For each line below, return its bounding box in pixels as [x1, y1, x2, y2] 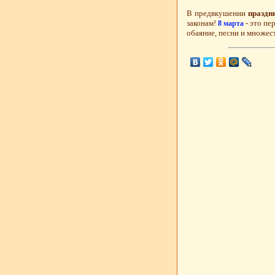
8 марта [218, 18, 244, 28]
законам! [187, 18, 219, 28]
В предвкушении [187, 8, 248, 18]
